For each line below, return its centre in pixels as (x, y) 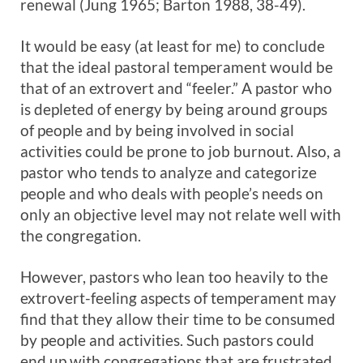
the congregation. (81, 235)
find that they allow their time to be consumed (178, 319)
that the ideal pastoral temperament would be (177, 67)
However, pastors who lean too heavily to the (174, 277)
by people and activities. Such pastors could (167, 340)
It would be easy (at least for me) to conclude (173, 46)
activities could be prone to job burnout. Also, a (181, 151)
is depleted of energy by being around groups (174, 109)
